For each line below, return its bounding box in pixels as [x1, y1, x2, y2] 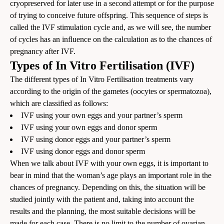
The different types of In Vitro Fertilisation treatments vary [10, 74, 193, 83]
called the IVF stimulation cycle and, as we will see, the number [10, 22, 211, 31]
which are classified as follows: [10, 98, 108, 107]
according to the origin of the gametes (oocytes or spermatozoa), [10, 86, 211, 95]
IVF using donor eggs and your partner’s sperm [21, 134, 170, 143]
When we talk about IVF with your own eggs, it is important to [10, 158, 208, 167]
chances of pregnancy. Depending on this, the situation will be [10, 182, 205, 191]
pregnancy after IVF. [10, 46, 75, 55]
